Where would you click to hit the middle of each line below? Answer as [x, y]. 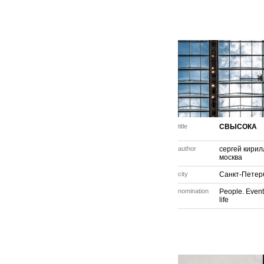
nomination [193, 191]
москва [231, 157]
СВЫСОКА [238, 127]
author [187, 148]
